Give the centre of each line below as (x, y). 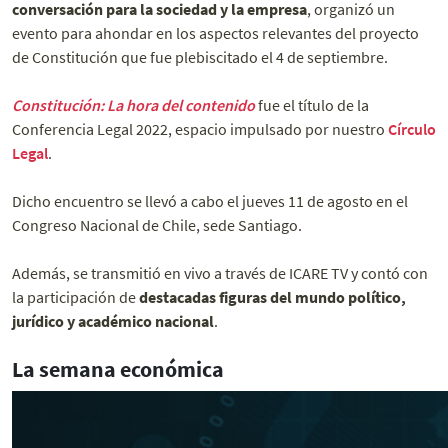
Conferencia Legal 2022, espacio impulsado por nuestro (200, 129)
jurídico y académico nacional (113, 321)
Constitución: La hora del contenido (133, 105)
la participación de (75, 297)
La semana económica (118, 370)
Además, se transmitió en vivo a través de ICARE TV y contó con (220, 273)
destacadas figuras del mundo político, (272, 297)
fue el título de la (312, 105)
